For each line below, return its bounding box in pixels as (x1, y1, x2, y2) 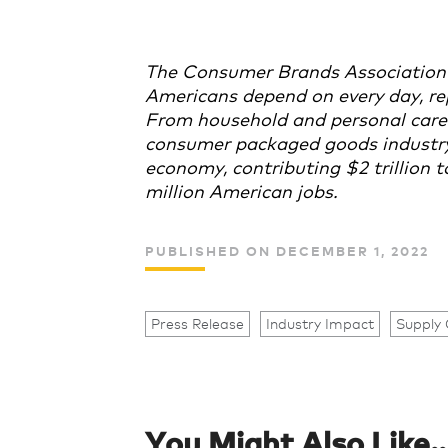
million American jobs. (145, 177, 339, 202)
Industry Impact (266, 314, 375, 334)
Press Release (151, 314, 245, 334)
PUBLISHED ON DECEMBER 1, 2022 (145, 241, 430, 259)
